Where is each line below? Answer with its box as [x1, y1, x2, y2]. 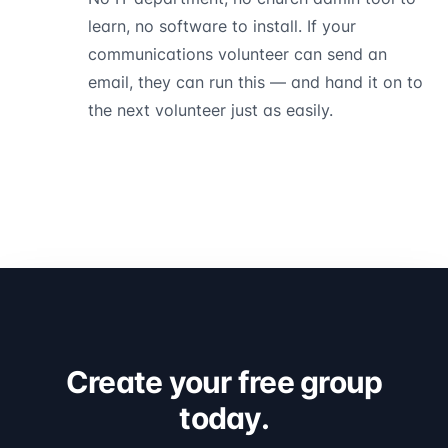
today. [179, 399, 269, 436]
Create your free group [65, 363, 383, 400]
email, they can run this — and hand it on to [88, 71, 423, 92]
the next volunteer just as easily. [88, 99, 333, 120]
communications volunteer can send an [88, 43, 387, 64]
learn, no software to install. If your [88, 15, 356, 36]
